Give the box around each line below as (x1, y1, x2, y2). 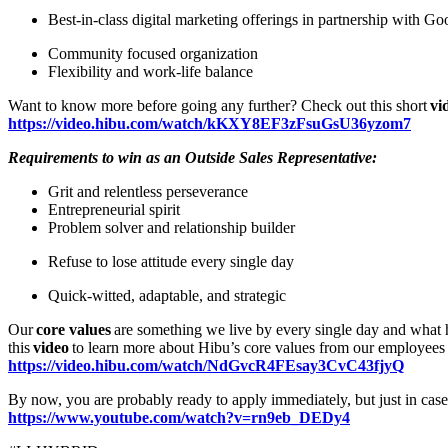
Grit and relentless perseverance (48, 182, 252, 200)
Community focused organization (48, 44, 262, 62)
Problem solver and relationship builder (48, 218, 299, 236)
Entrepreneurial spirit (48, 200, 188, 218)
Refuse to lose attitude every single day (48, 252, 298, 270)
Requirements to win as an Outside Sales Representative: (8, 148, 377, 166)
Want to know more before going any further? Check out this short (8, 96, 430, 114)
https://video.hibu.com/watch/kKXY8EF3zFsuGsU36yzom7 (8, 114, 411, 132)
